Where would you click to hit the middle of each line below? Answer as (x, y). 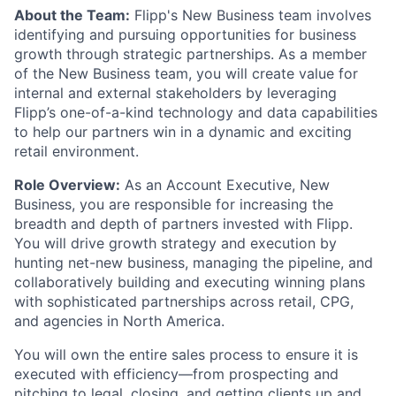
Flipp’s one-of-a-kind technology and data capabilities (196, 112)
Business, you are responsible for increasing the (174, 204)
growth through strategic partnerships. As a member (190, 53)
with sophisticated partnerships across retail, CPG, (184, 301)
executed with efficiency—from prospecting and (176, 373)
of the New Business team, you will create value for (186, 73)
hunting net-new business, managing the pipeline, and (194, 262)
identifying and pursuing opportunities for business (185, 34)
